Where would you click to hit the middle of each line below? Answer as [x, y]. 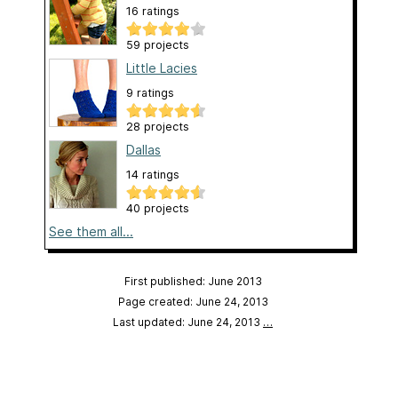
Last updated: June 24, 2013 [188, 322]
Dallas [143, 150]
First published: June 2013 [193, 282]
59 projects [158, 45]
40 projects [158, 209]
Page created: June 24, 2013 [193, 302]
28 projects [158, 127]
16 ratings [153, 12]
